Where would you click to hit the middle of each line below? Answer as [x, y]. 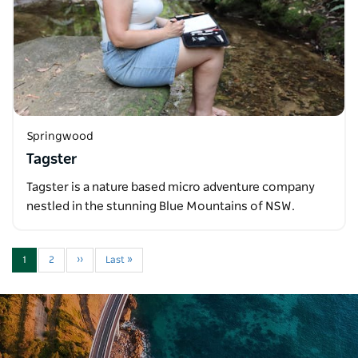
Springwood [60, 137]
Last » [119, 260]
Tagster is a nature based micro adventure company [171, 187]
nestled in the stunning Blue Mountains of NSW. [161, 207]
